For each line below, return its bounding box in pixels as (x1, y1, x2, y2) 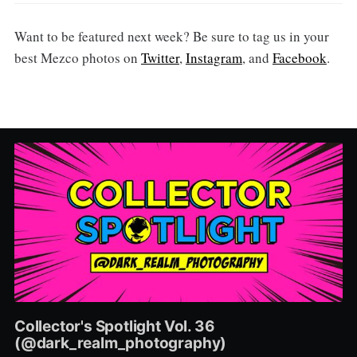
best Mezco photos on (14, 48, 141, 67)
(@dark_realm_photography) (14, 334, 227, 353)
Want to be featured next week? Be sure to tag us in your (14, 26, 329, 45)
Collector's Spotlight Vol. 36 (14, 317, 215, 336)
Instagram (185, 48, 242, 67)
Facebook (272, 48, 327, 67)
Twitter (140, 48, 179, 67)
